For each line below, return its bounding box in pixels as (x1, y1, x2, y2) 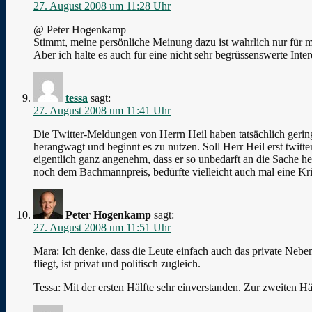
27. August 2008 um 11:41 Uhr (33, 104, 171, 116)
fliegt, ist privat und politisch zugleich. (33, 257, 201, 270)
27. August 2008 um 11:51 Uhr (33, 221, 171, 233)
